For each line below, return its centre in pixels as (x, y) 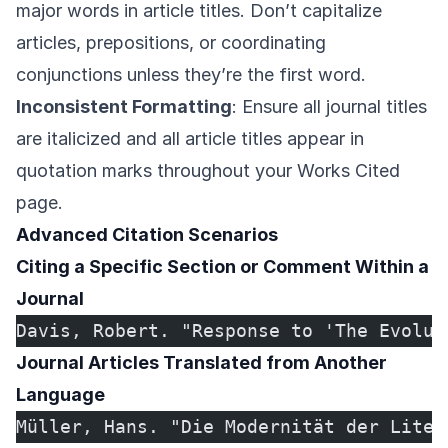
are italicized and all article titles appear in (190, 139)
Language (60, 395)
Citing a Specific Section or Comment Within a (222, 267)
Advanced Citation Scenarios (147, 235)
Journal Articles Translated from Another (201, 363)
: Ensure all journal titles (329, 107)
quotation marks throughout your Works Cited (208, 171)
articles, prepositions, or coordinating (171, 43)
